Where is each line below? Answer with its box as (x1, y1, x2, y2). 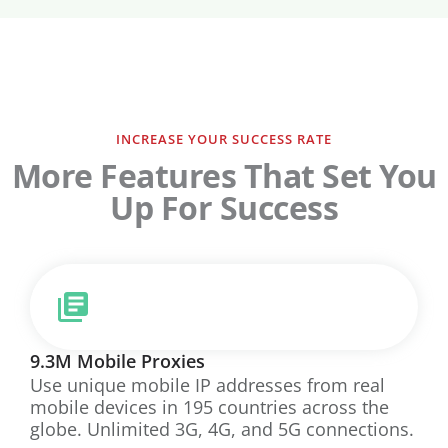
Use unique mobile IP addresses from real (30, 372, 385, 397)
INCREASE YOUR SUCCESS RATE (116, 129, 332, 148)
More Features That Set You (11, 153, 437, 197)
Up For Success (110, 185, 338, 229)
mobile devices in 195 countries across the (30, 394, 389, 419)
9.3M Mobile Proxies (30, 348, 205, 373)
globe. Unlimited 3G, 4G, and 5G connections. (30, 416, 414, 441)
